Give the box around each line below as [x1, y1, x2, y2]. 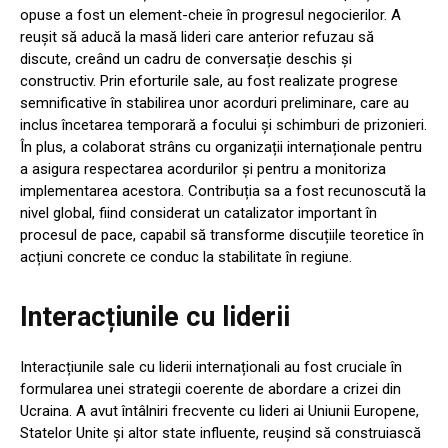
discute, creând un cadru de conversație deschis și [20, 49, 352, 68]
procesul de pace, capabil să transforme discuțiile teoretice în [20, 225, 424, 244]
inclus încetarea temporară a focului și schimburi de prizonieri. [20, 115, 427, 134]
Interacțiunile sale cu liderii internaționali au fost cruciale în [20, 357, 402, 376]
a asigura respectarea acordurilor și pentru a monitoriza [20, 159, 386, 178]
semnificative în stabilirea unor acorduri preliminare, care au [20, 93, 409, 112]
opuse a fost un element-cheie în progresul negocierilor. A [20, 5, 401, 24]
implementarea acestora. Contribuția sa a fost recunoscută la [20, 181, 426, 200]
